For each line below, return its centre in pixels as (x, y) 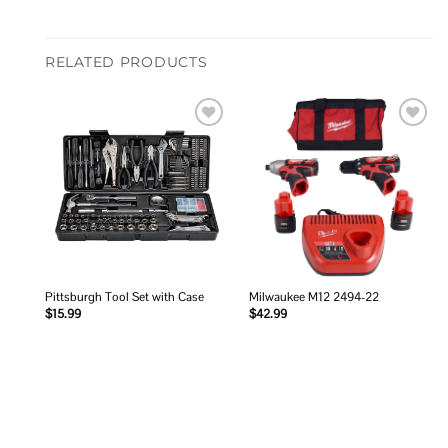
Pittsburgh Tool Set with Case (124, 296)
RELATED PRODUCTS (126, 62)
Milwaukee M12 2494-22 (313, 296)
